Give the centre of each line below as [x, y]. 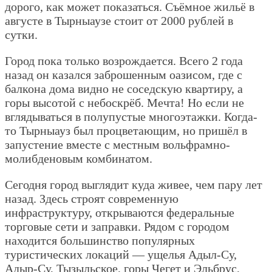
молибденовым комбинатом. [79, 158]
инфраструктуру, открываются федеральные [120, 212]
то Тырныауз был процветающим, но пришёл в [126, 130]
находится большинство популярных [100, 240]
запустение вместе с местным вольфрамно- [117, 144]
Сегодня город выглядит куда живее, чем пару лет [134, 184]
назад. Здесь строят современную [92, 198]
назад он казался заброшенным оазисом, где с [124, 74]
